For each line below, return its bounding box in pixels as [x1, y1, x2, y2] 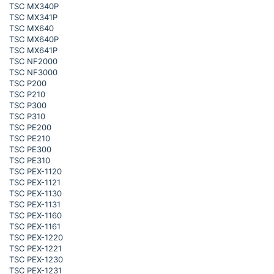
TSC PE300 [9, 144, 51, 154]
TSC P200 [9, 78, 46, 88]
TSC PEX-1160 [9, 210, 62, 220]
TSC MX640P [9, 34, 59, 44]
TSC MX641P [9, 45, 57, 55]
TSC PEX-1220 [9, 232, 63, 242]
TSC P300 [9, 100, 46, 110]
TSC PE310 [9, 155, 50, 165]
